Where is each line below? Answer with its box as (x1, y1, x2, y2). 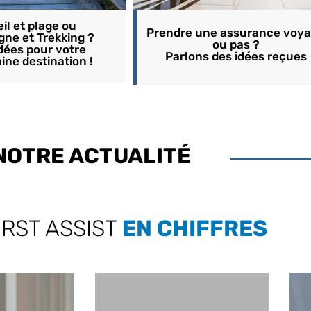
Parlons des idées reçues (165, 49, 307, 63)
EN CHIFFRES (121, 215, 267, 242)
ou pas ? (212, 37, 260, 51)
